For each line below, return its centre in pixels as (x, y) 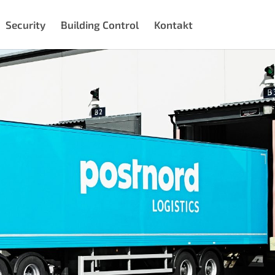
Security (25, 25)
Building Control (99, 25)
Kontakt (173, 25)
